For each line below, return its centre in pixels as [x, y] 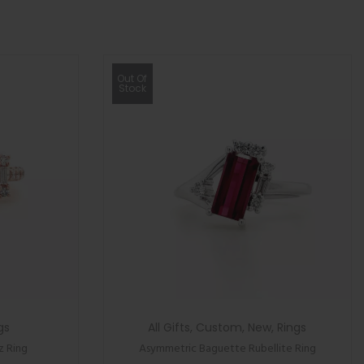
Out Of [132, 78]
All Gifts [169, 327]
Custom [219, 327]
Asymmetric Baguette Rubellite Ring [227, 349]
